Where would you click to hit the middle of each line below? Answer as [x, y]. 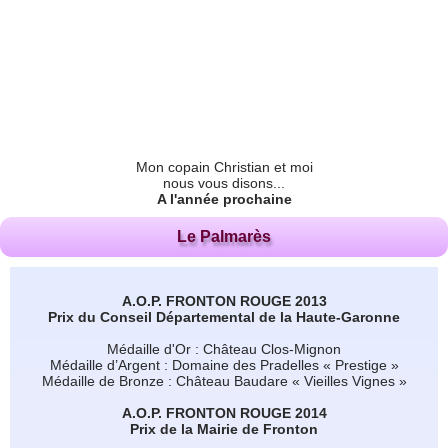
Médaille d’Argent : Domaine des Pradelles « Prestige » [224, 364]
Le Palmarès [224, 236]
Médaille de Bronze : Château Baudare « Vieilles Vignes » [224, 380]
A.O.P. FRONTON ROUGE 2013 [224, 300]
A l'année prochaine [224, 198]
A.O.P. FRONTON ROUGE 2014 [224, 412]
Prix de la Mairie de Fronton [224, 428]
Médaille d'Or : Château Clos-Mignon [224, 348]
